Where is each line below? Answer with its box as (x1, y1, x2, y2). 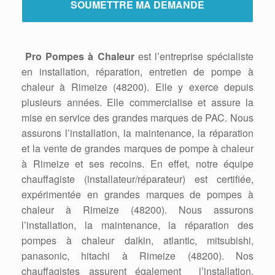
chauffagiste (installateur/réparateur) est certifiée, (21, 172, 254, 186)
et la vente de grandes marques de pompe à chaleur (21, 141, 254, 155)
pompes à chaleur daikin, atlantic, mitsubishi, (21, 233, 254, 247)
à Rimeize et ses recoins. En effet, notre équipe (21, 157, 254, 171)
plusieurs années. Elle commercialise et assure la (21, 95, 254, 109)
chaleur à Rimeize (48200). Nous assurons (21, 203, 254, 217)
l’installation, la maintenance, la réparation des (21, 218, 254, 232)
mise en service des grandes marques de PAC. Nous (21, 110, 254, 125)
